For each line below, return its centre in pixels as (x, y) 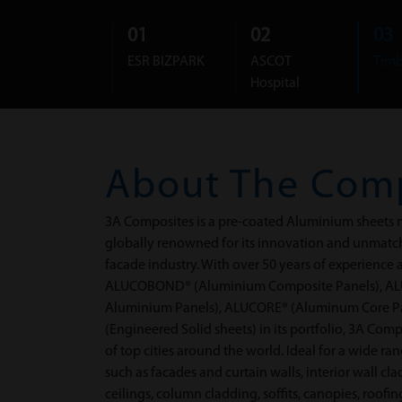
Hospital (275, 83)
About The (208, 187)
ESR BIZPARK (166, 62)
